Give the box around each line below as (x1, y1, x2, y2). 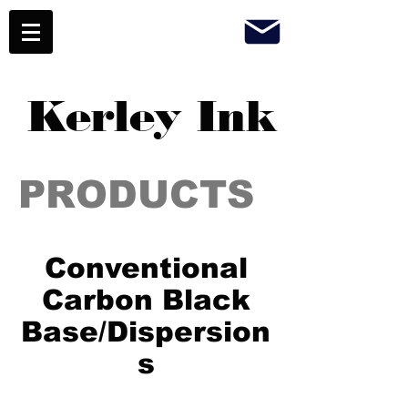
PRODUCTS (18, 173, 254, 216)
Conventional (44, 252, 248, 284)
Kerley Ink (27, 100, 278, 143)
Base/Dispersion (21, 316, 270, 348)
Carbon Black (41, 284, 250, 316)
